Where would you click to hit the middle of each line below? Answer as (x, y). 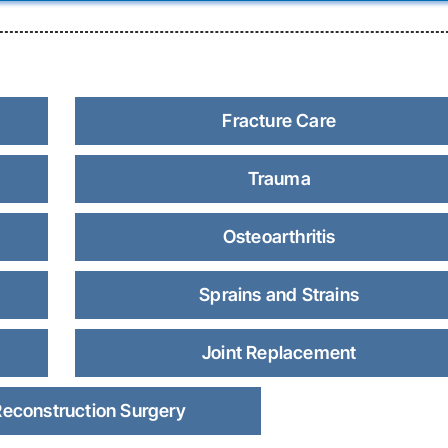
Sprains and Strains (279, 294)
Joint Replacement (279, 352)
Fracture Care (279, 120)
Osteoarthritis (279, 236)
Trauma (279, 178)
